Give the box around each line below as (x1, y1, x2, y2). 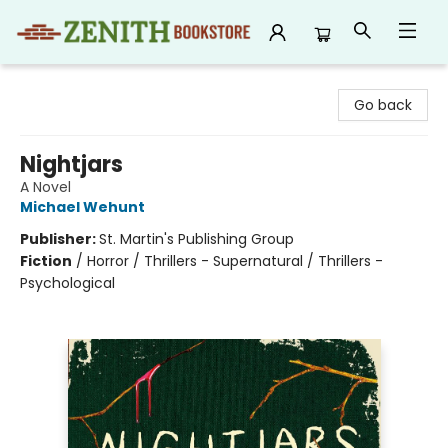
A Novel (20, 177, 71, 197)
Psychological (20, 273, 115, 293)
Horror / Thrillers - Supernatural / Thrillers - (87, 251, 383, 271)
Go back (354, 95, 412, 115)
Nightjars (20, 149, 123, 180)
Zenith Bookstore (15, 73, 132, 93)
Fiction (20, 251, 72, 271)
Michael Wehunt (20, 197, 145, 217)
